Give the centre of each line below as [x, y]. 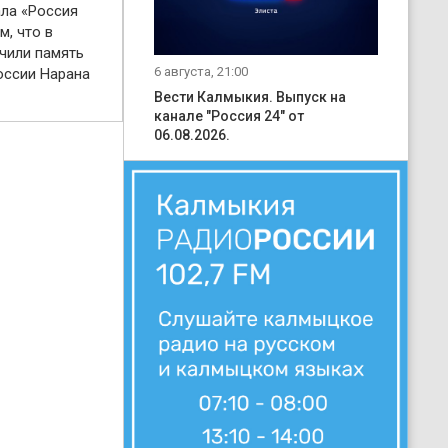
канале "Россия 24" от [229, 115]
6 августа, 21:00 [201, 71]
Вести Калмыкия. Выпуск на [250, 96]
